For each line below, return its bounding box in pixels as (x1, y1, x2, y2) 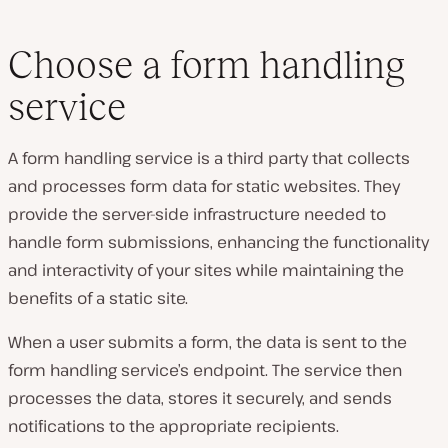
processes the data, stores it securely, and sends (8, 387, 392, 409)
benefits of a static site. (8, 287, 188, 309)
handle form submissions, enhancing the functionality (8, 231, 429, 253)
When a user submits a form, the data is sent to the (8, 331, 407, 353)
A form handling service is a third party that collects (8, 147, 410, 169)
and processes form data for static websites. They (8, 175, 400, 197)
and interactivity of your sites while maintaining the (8, 259, 404, 281)
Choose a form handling (8, 43, 405, 86)
